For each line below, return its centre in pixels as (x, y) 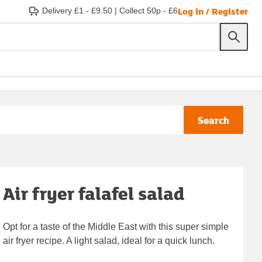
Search (213, 120)
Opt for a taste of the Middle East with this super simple (116, 226)
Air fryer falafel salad (94, 193)
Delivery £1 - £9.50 (77, 11)
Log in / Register (213, 11)
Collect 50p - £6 (149, 11)
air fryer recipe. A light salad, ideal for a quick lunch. (109, 240)
